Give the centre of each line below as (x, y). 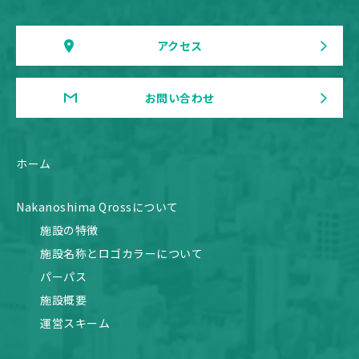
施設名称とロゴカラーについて (121, 253)
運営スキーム (75, 323)
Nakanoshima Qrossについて (97, 206)
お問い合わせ (179, 97)
